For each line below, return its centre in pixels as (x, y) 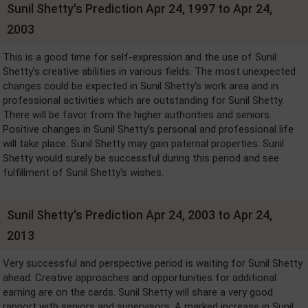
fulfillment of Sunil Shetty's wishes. (83, 173)
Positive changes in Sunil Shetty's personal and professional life (148, 129)
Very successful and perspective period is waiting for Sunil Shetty (153, 263)
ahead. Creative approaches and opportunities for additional (140, 278)
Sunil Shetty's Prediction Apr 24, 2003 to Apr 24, (140, 215)
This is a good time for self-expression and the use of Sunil (140, 57)
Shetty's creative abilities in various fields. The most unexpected (149, 71)
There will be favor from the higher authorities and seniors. (137, 115)
